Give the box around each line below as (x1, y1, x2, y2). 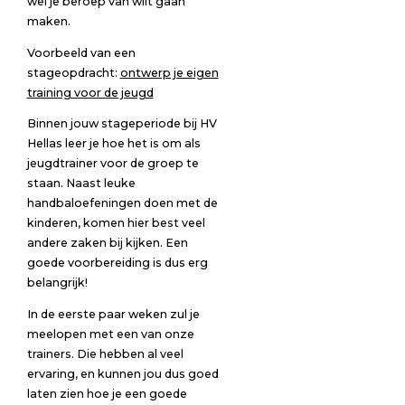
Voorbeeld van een (26, 45, 136, 60)
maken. (26, 14, 71, 29)
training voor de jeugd (26, 85, 154, 99)
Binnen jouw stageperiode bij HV (26, 117, 217, 131)
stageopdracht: (26, 65, 120, 80)
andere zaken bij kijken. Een (26, 236, 188, 250)
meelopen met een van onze (26, 326, 194, 341)
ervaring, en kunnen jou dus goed (26, 366, 219, 381)
